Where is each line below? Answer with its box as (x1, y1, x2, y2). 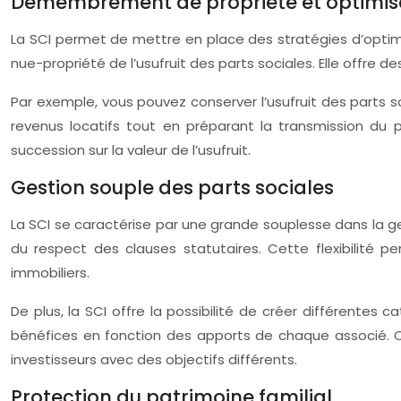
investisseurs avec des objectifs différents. (11, 350, 297, 369)
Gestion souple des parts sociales (11, 175, 334, 200)
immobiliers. (11, 263, 90, 282)
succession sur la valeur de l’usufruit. (11, 141, 251, 159)
